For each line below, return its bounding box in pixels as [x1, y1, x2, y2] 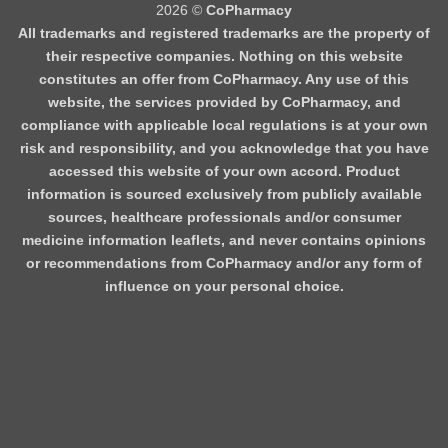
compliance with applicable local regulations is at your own [20, 116, 428, 133]
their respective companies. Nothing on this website [45, 47, 403, 64]
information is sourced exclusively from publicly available [26, 185, 422, 202]
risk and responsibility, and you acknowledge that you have [19, 139, 429, 156]
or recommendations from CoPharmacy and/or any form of [26, 254, 422, 271]
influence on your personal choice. [104, 277, 344, 294]
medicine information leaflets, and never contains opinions [22, 231, 426, 248]
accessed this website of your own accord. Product [48, 162, 400, 179]
